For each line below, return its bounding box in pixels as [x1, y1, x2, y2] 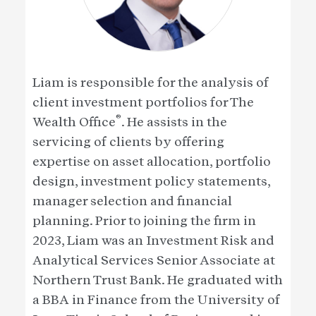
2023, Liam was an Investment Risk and [32, 233, 274, 248]
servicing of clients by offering [32, 134, 224, 150]
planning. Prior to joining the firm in [32, 213, 256, 229]
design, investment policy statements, [32, 174, 270, 189]
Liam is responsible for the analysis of [32, 75, 269, 90]
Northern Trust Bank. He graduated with [32, 272, 283, 288]
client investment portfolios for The [32, 95, 254, 110]
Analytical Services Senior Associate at [32, 253, 275, 268]
